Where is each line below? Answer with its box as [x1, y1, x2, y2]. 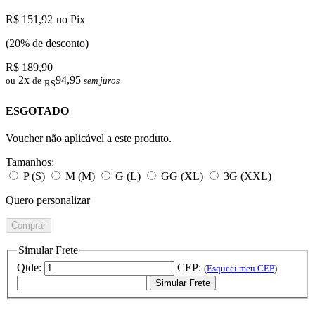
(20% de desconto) [6, 37, 89, 50]
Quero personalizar [6, 194, 90, 207]
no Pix [56, 13, 85, 26]
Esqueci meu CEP [207, 262, 274, 274]
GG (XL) [161, 170, 203, 183]
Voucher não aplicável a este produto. [6, 132, 172, 145]
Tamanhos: [6, 156, 54, 169]
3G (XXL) [224, 170, 271, 183]
